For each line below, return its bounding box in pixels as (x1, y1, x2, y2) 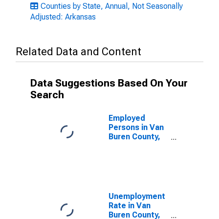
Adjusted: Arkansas (30, 12, 96, 22)
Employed (109, 113, 145, 123)
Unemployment (109, 192, 165, 201)
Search (30, 89, 64, 101)
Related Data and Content (16, 45, 141, 58)
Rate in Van (109, 201, 151, 210)
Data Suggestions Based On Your (30, 77, 188, 89)
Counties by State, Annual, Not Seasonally (41, 1, 183, 11)
